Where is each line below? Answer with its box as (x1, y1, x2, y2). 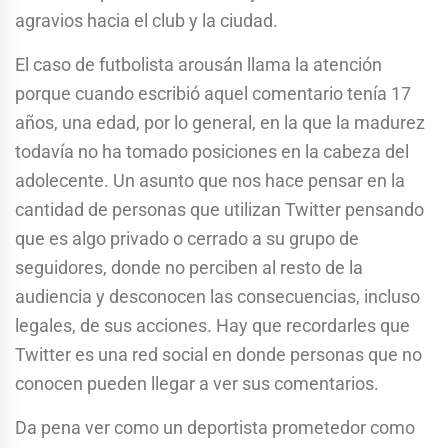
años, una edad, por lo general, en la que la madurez (15, 111, 425, 133)
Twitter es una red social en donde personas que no (15, 343, 422, 365)
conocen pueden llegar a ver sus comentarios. (15, 372, 379, 394)
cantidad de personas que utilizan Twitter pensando (15, 198, 424, 220)
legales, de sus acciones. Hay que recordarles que (15, 314, 410, 336)
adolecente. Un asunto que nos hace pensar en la (15, 169, 405, 191)
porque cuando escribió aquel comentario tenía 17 (15, 82, 411, 104)
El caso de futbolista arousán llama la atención (15, 53, 382, 75)
